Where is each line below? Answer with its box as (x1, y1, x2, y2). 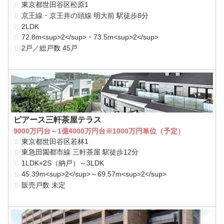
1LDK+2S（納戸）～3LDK (21, 159, 104, 167)
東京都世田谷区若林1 (21, 137, 89, 145)
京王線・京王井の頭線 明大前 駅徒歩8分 (21, 11, 149, 19)
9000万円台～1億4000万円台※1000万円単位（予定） (13, 126, 185, 135)
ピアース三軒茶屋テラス (13, 115, 102, 124)
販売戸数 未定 (21, 180, 66, 189)
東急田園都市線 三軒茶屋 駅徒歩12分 (21, 148, 139, 156)
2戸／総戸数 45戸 (21, 44, 78, 52)
